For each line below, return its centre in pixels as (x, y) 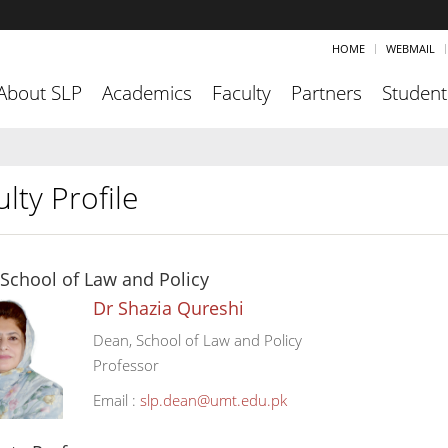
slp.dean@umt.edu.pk (213, 400)
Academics (147, 93)
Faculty (241, 93)
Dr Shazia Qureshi (168, 308)
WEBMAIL (410, 48)
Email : (116, 400)
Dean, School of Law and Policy (197, 340)
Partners (326, 93)
